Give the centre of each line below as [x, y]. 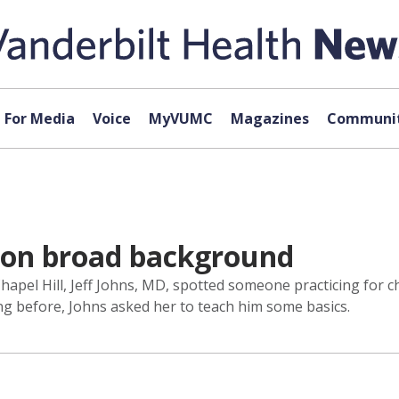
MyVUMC [180, 118]
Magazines [269, 118]
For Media [39, 118]
